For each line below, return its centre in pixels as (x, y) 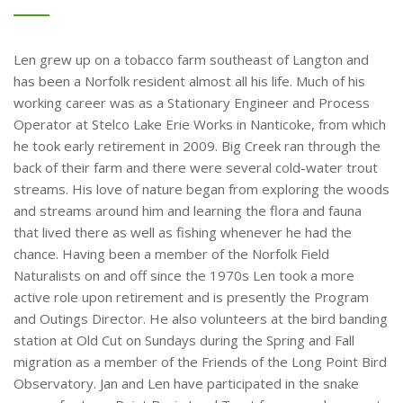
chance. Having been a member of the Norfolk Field (171, 254)
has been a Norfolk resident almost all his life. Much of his (189, 81)
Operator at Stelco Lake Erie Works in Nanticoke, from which (200, 124)
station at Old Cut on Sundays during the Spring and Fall (184, 340)
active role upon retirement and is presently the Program (191, 297)
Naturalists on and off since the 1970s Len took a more (184, 275)
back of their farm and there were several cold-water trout (196, 167)
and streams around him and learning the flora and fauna (188, 210)
